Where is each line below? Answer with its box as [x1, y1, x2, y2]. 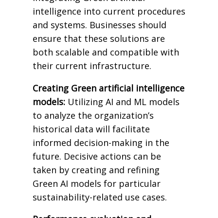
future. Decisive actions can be [32, 150, 161, 162]
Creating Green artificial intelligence [32, 82, 184, 94]
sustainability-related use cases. [32, 191, 167, 203]
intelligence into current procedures [32, 5, 185, 17]
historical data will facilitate [32, 123, 150, 135]
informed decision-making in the [32, 136, 169, 148]
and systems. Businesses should [32, 18, 166, 31]
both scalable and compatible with [32, 46, 179, 58]
